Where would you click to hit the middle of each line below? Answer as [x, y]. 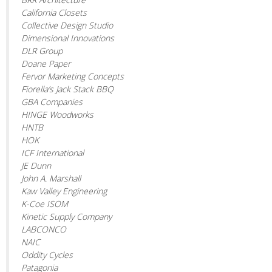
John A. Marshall [51, 178]
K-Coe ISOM [45, 203]
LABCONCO [44, 229]
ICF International [53, 152]
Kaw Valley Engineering [64, 191]
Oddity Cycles [47, 254]
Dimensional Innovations [68, 38]
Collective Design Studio [67, 25]
